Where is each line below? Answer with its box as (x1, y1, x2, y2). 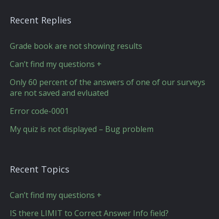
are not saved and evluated (10, 88, 109, 98)
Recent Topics (10, 163, 69, 175)
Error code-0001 (10, 106, 69, 116)
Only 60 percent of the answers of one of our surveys (10, 77, 205, 88)
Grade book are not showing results (10, 41, 142, 51)
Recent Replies (10, 14, 71, 26)
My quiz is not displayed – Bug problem (10, 124, 153, 134)
